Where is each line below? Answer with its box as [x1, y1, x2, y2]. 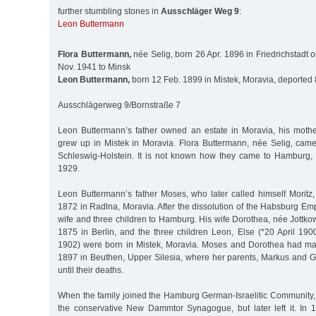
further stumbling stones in [58, 6, 161, 17]
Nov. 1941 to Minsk [58, 61, 130, 72]
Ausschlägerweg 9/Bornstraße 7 [58, 99, 181, 110]
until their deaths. [58, 265, 123, 275]
